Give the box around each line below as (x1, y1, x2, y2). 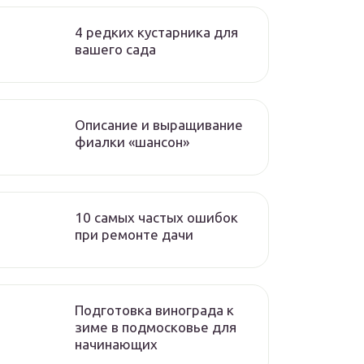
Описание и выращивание (75, 117, 243, 132)
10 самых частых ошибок (75, 210, 238, 225)
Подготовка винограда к (75, 302, 234, 318)
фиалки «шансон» (75, 134, 189, 149)
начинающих (75, 336, 158, 352)
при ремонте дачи (75, 227, 193, 242)
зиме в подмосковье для (75, 319, 236, 335)
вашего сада (75, 41, 156, 57)
